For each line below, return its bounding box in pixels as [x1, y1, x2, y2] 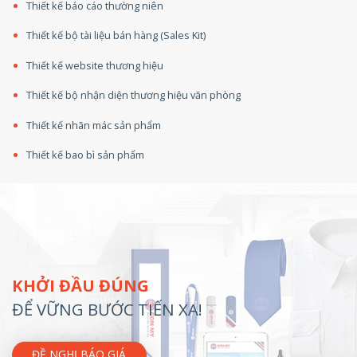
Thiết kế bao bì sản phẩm [25, 147, 144, 163]
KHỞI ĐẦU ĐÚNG [12, 274, 149, 297]
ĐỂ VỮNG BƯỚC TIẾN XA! [12, 298, 202, 321]
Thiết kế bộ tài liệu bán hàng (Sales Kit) [25, 28, 206, 43]
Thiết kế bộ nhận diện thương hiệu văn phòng [25, 88, 241, 103]
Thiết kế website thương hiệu [25, 57, 163, 73]
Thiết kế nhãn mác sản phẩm [25, 117, 161, 132]
